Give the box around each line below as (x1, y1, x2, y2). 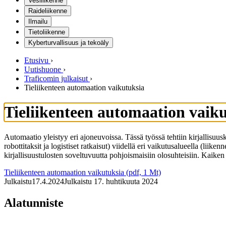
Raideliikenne (28, 7, 67, 15)
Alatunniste (4, 196, 64, 209)
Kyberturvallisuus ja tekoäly (28, 39, 109, 46)
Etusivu (24, 56, 48, 65)
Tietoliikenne (28, 28, 65, 36)
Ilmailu (28, 18, 47, 25)
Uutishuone (24, 65, 61, 74)
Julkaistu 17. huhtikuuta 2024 (64, 177, 158, 186)
